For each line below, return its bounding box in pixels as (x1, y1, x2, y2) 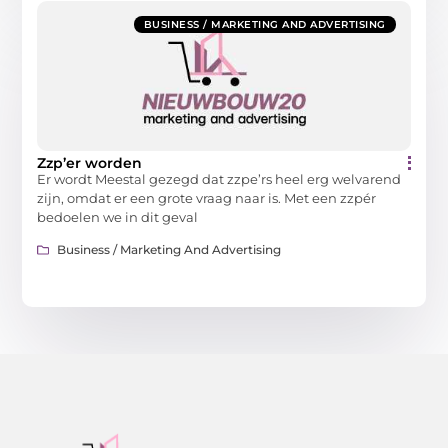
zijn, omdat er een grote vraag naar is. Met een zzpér (37, 189, 377, 206)
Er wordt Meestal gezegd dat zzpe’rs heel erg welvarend (37, 170, 402, 187)
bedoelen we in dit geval (37, 208, 199, 225)
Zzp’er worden (37, 153, 143, 172)
